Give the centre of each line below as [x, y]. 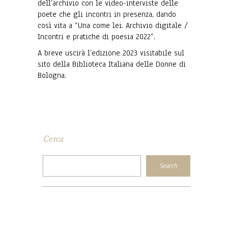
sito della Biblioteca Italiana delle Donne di [112, 64]
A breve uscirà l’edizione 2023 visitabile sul [111, 53]
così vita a [56, 26]
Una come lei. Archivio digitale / [133, 26]
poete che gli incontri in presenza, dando [107, 15]
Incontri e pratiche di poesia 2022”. [96, 37]
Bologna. [52, 76]
